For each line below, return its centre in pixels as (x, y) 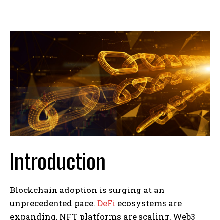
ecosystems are (149, 203)
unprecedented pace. (54, 203)
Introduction (58, 162)
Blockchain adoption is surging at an (87, 190)
